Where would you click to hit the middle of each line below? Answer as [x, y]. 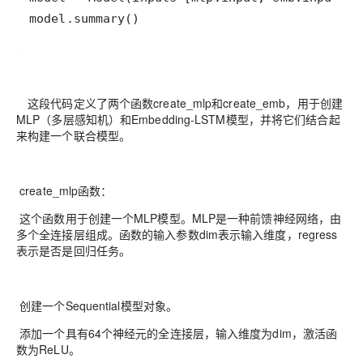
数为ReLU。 [48, 349]
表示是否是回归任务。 [74, 250]
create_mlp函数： [64, 190]
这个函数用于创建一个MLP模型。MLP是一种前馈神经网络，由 [179, 218]
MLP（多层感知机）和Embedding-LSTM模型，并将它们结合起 [178, 119]
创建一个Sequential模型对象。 [97, 305]
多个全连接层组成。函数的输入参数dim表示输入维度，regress [177, 234]
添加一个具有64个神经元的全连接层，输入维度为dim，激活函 [177, 333]
